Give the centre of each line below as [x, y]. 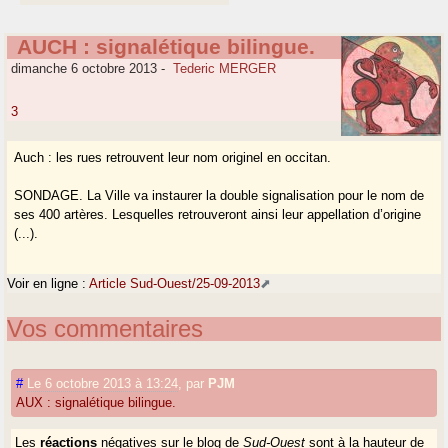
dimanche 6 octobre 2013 [82, 69]
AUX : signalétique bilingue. [96, 402]
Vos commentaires [105, 328]
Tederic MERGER [225, 69]
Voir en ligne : [48, 283]
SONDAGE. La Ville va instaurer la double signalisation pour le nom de [219, 196]
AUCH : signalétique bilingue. [166, 47]
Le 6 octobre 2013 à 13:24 [103, 383]
